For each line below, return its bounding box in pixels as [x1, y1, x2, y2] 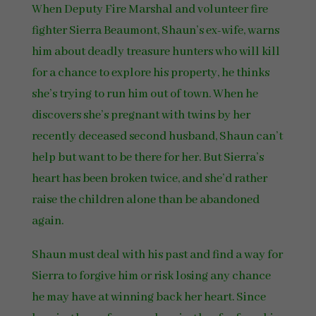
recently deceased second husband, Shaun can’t [31, 129, 283, 144]
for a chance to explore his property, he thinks [31, 66, 269, 80]
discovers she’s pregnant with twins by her [31, 108, 250, 123]
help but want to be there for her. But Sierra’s [31, 150, 264, 165]
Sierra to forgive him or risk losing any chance [31, 269, 271, 284]
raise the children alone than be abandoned [31, 193, 260, 207]
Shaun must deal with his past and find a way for [31, 248, 283, 262]
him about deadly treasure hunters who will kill [31, 44, 280, 59]
